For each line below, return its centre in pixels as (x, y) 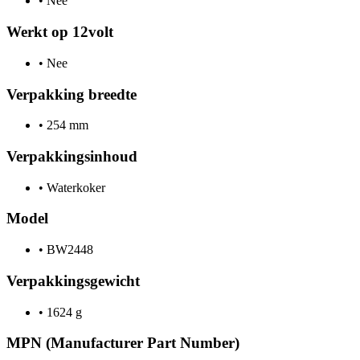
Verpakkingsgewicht (73, 280)
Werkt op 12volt (60, 32)
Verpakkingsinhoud (72, 156)
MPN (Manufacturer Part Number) (123, 343)
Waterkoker (74, 187)
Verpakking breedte (72, 94)
